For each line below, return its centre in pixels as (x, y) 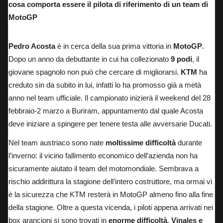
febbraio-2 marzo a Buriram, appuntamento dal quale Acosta (106, 111)
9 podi (181, 59)
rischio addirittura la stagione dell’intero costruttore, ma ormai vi (110, 181)
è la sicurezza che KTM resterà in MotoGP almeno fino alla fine (111, 194)
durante (189, 142)
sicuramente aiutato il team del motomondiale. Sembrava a (104, 168)
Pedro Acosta (32, 46)
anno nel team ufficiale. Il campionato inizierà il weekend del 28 (110, 98)
